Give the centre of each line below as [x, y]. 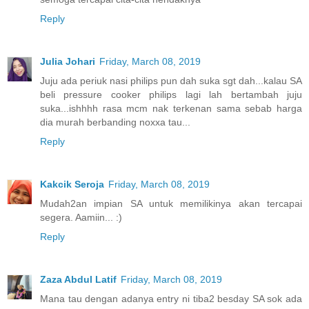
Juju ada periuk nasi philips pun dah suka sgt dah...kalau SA [171, 80]
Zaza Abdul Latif [78, 279]
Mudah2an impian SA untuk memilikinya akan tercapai [171, 203]
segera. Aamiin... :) [81, 217]
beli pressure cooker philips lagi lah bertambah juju [171, 94]
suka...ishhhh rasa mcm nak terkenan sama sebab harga [171, 108]
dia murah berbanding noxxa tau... [115, 122]
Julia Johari [68, 61]
